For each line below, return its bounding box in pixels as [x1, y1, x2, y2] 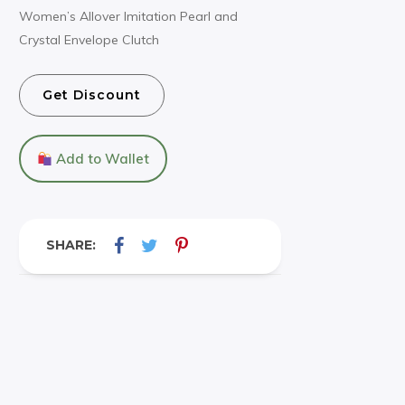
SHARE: [46, 237, 96, 254]
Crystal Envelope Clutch [19, 32, 159, 48]
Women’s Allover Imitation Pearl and [19, 8, 238, 24]
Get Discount [42, 87, 141, 104]
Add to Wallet [52, 150, 150, 168]
